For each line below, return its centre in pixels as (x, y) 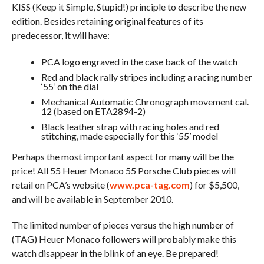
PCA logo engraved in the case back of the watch (139, 61)
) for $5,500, (214, 184)
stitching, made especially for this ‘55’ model (129, 136)
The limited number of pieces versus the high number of (123, 225)
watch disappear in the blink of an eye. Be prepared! (115, 253)
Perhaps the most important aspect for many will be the (123, 156)
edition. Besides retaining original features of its (107, 21)
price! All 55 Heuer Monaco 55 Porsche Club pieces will (123, 170)
